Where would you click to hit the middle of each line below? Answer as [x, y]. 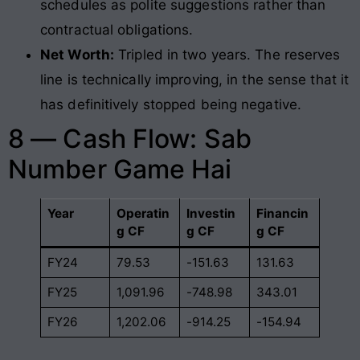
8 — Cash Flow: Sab [130, 139]
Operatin [143, 214]
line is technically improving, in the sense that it [195, 80]
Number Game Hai [120, 170]
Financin [282, 214]
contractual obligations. [117, 30]
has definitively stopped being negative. [171, 105]
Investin [211, 214]
